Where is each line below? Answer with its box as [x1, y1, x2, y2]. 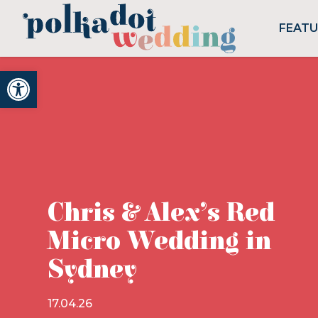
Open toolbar [6, 63, 89, 91]
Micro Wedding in [47, 226, 271, 256]
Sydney [47, 255, 137, 285]
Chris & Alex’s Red [47, 198, 275, 228]
